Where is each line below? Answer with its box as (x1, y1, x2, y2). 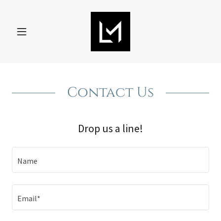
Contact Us (67, 83, 154, 102)
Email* (17, 193, 40, 204)
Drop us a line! (78, 121, 143, 135)
